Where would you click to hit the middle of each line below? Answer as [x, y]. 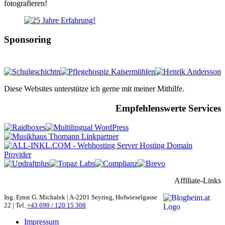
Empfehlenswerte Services [168, 108]
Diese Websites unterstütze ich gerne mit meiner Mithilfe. [94, 89]
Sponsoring [28, 40]
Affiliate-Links [198, 181]
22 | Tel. [16, 205]
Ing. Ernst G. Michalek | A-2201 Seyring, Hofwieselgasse [81, 197]
